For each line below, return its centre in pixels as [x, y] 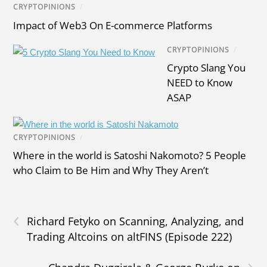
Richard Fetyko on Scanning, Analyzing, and [136, 221]
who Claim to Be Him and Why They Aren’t [111, 170]
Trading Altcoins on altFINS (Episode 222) [130, 237]
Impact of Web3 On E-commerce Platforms [113, 25]
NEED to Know [200, 82]
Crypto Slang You [207, 67]
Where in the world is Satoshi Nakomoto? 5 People [130, 156]
